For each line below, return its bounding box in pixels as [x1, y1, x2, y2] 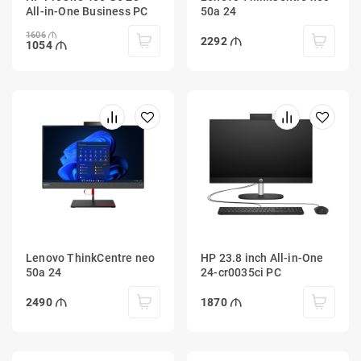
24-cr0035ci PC [201, 266, 281, 280]
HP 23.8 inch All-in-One [201, 251, 324, 265]
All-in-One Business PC [26, 4, 148, 18]
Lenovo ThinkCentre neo [26, 251, 156, 265]
